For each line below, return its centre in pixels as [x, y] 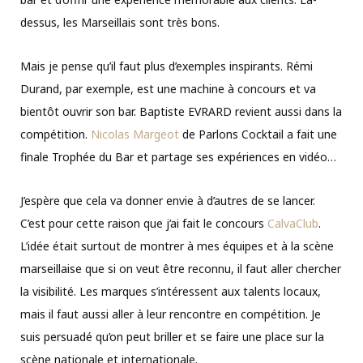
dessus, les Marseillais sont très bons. [120, 23]
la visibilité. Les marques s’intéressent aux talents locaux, [171, 292]
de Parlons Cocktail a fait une [258, 135]
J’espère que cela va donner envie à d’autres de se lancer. [168, 201]
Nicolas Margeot [135, 135]
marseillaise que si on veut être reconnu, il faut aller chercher [181, 269]
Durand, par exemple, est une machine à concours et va [168, 89]
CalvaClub [293, 224]
